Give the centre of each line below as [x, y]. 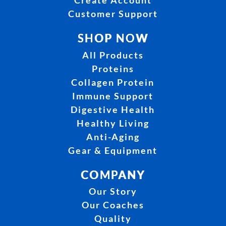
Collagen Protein [113, 82]
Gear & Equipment [113, 150]
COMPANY [113, 175]
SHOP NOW [113, 38]
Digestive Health [113, 109]
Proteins [113, 68]
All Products [113, 55]
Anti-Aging [113, 136]
